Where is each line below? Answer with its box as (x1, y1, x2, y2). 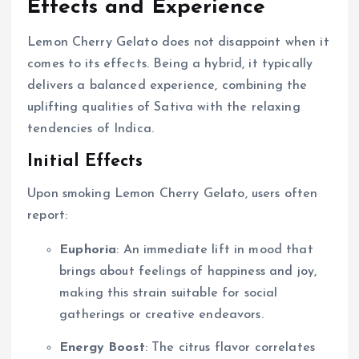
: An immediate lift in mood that (116, 244, 313, 257)
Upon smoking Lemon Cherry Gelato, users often (27, 188, 318, 201)
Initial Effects (27, 153, 143, 171)
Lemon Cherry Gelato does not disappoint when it (27, 35, 329, 49)
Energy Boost (59, 341, 145, 355)
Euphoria (59, 244, 117, 257)
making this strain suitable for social (59, 287, 278, 301)
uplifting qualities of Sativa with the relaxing (27, 100, 301, 114)
